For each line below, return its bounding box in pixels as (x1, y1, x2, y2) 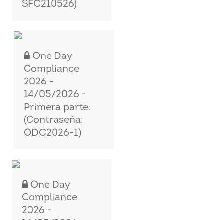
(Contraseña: (24, 115, 83, 125)
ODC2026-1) (24, 128, 82, 138)
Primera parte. (24, 103, 91, 112)
